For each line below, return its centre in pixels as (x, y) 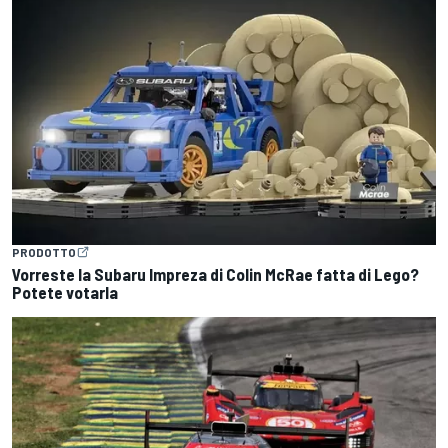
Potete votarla (65, 292)
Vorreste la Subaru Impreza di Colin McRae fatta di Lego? (215, 274)
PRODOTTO (44, 252)
